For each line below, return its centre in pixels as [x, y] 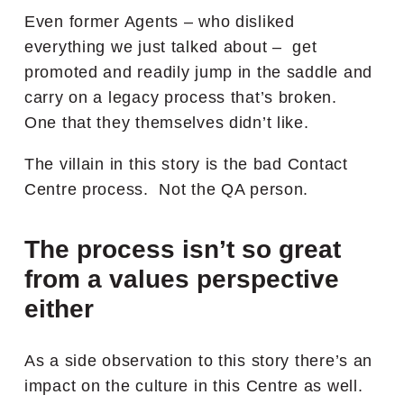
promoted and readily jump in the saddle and [198, 72]
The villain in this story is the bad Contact [186, 164]
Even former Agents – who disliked [160, 21]
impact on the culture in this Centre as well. [194, 386]
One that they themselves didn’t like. [167, 122]
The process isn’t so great [183, 249]
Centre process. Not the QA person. [167, 189]
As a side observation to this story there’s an [199, 360]
